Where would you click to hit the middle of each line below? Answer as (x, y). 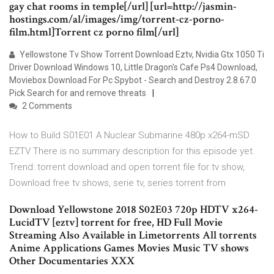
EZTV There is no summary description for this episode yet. (132, 151)
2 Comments (46, 106)
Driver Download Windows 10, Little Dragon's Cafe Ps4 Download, (133, 68)
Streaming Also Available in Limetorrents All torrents (133, 235)
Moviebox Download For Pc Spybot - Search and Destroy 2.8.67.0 (133, 80)
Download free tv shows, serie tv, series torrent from (117, 183)
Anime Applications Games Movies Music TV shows (129, 248)
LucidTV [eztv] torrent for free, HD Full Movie (116, 223)
